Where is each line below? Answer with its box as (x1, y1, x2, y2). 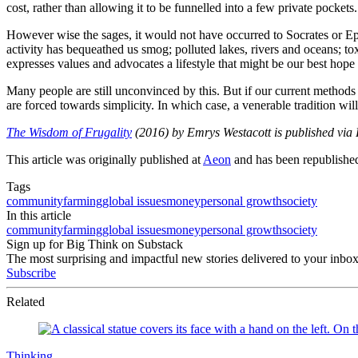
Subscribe (6, 266, 56, 280)
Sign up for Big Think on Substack (6, 237, 183, 252)
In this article (6, 209, 71, 223)
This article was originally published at (6, 153, 203, 167)
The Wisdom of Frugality (6, 125, 132, 140)
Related (6, 295, 45, 309)
